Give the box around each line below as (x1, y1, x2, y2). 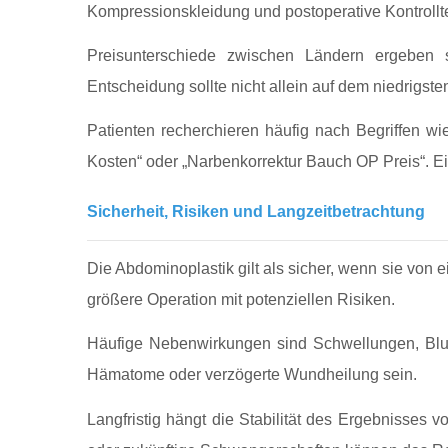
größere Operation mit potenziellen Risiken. (87, 291, 395, 309)
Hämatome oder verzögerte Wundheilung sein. (87, 366, 417, 384)
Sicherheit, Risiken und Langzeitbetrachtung (87, 202, 425, 220)
